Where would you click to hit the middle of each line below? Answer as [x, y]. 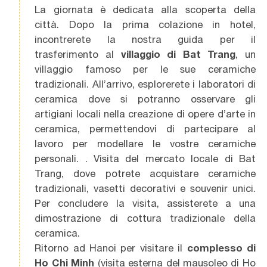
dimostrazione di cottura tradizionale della [145, 218]
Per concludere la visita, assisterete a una [145, 203]
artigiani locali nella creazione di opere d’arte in [145, 114]
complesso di [219, 248]
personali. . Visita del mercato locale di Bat [145, 158]
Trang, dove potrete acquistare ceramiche [145, 173]
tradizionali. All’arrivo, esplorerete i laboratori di [145, 84]
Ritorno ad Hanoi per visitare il [109, 248]
